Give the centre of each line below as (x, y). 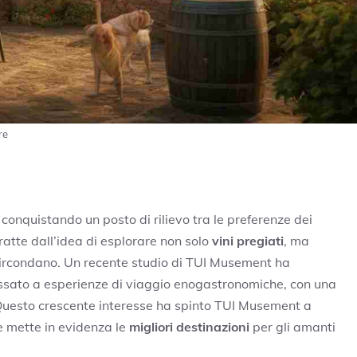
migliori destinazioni (189, 326)
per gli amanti (292, 326)
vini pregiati (248, 240)
